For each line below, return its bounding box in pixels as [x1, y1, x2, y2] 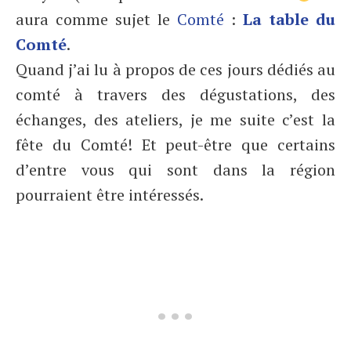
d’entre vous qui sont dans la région [16, 159, 335, 180]
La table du [243, 9, 335, 30]
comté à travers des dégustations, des [16, 84, 335, 105]
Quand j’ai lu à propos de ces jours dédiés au [16, 59, 335, 80]
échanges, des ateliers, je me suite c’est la [16, 109, 335, 130]
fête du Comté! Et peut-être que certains [16, 134, 335, 155]
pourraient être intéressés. [16, 184, 211, 205]
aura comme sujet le [16, 9, 177, 30]
